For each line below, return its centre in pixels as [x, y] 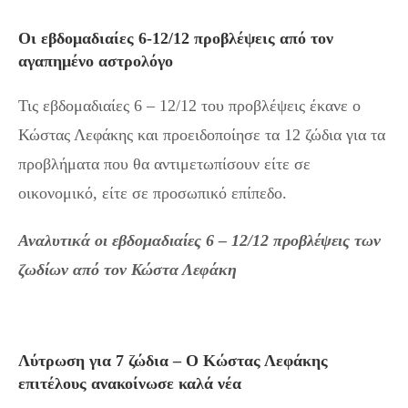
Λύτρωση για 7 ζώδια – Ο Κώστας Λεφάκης [173, 361]
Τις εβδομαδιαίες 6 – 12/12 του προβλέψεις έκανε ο [189, 106]
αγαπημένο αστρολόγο [96, 61]
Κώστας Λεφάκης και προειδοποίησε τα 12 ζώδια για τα [202, 135]
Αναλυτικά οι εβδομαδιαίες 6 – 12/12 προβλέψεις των [199, 241]
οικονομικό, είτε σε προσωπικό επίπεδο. [153, 194]
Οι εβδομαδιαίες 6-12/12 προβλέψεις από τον [176, 39]
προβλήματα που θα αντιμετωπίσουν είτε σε [164, 164]
